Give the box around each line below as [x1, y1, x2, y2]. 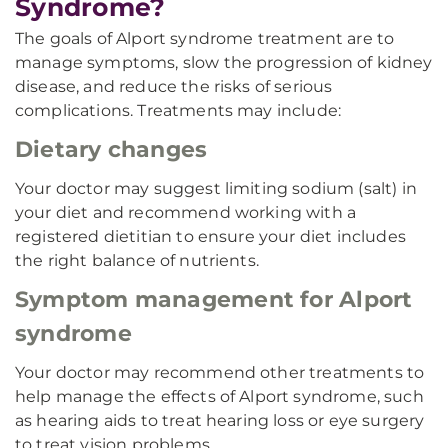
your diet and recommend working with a [15, 203, 357, 222]
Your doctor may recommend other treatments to [15, 363, 425, 382]
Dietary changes [15, 136, 208, 163]
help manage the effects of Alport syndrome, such [15, 387, 424, 406]
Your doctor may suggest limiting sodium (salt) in [15, 179, 417, 198]
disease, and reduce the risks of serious [15, 77, 333, 96]
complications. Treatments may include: [15, 101, 342, 120]
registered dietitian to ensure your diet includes [15, 227, 406, 246]
